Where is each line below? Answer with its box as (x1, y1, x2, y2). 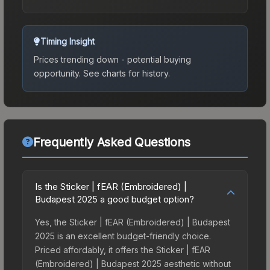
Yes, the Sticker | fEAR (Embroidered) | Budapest (35, 216, 230, 227)
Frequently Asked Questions (33, 134, 190, 149)
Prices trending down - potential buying (34, 54, 191, 64)
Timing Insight (40, 36, 95, 46)
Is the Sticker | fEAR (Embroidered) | (35, 180, 187, 192)
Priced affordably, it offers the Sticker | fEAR (35, 244, 210, 255)
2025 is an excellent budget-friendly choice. (35, 230, 211, 241)
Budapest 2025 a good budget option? (35, 193, 194, 205)
